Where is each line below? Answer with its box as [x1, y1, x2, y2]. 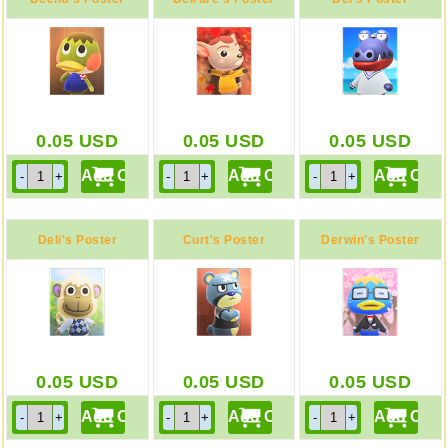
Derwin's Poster [321, 233, 420, 247]
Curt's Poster [182, 233, 266, 247]
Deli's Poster [37, 233, 117, 247]
